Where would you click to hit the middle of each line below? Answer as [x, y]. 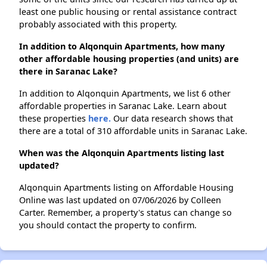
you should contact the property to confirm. [108, 225]
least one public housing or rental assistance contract [128, 12]
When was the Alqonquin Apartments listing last [122, 153]
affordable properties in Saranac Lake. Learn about [123, 106]
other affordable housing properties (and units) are [129, 59]
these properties [54, 119]
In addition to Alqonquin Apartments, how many [122, 46]
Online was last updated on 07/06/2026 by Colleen [120, 200]
